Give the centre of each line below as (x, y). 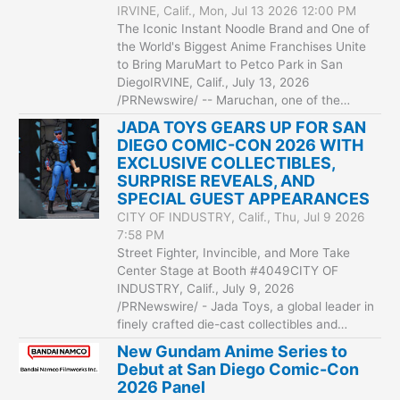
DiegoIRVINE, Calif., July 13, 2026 (214, 82)
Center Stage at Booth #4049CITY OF (228, 270)
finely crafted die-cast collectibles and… (233, 324)
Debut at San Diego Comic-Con (238, 369)
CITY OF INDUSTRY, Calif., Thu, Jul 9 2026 (242, 217)
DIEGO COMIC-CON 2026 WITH (241, 145)
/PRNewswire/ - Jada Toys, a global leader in (246, 306)
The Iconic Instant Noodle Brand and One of (244, 28)
